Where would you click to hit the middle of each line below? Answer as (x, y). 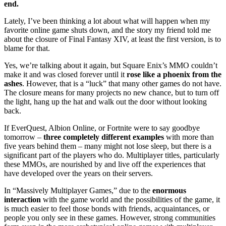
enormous (168, 190)
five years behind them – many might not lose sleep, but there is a (108, 146)
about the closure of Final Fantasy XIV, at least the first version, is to (112, 39)
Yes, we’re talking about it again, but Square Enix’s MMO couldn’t (111, 65)
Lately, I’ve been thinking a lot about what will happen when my (107, 21)
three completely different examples (104, 137)
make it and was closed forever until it (65, 74)
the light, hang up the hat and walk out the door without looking (105, 101)
